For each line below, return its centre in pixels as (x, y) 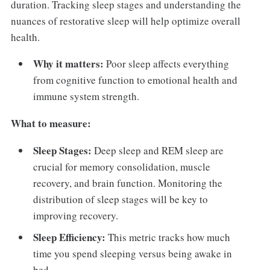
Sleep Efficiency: (70, 237)
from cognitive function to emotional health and (136, 80)
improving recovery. (76, 216)
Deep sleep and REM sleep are (158, 151)
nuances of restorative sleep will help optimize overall (125, 20)
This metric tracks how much (168, 237)
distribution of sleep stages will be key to (121, 199)
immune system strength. (86, 96)
